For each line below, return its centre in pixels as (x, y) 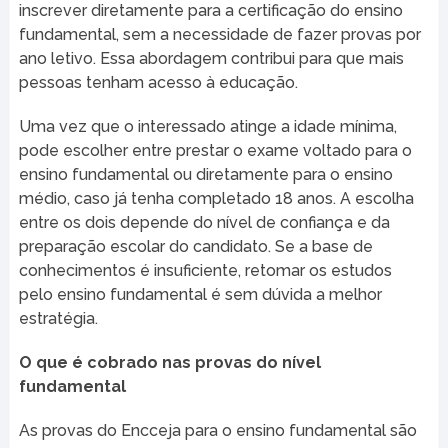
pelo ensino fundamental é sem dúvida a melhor (200, 294)
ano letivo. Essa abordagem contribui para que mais (211, 58)
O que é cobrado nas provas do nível (169, 362)
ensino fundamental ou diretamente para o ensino (205, 174)
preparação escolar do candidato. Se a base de (195, 246)
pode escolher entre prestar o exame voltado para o (215, 150)
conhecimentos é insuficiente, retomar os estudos (205, 270)
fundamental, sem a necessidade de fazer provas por (219, 34)
